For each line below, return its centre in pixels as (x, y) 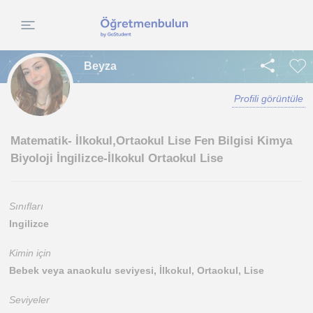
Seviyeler (29, 300)
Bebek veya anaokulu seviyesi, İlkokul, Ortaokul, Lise (137, 270)
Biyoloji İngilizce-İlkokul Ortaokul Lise (117, 158)
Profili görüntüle (269, 99)
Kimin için (30, 253)
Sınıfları (26, 206)
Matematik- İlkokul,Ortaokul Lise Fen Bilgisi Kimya (151, 141)
